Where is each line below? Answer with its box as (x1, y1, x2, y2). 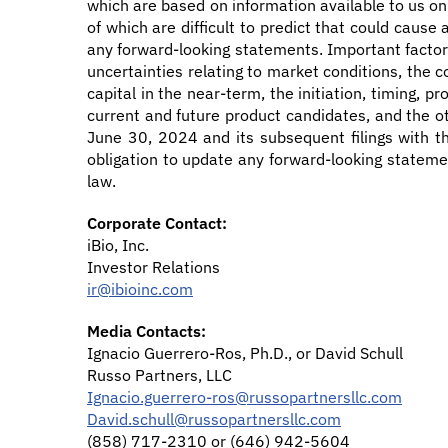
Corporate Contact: (87, 213, 227, 233)
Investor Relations (87, 257, 224, 277)
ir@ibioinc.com (87, 279, 193, 299)
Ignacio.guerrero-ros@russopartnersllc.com (87, 387, 402, 407)
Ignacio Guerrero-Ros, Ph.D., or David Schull (87, 343, 407, 363)
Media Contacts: (87, 321, 206, 341)
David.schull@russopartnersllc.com (87, 409, 341, 429)
